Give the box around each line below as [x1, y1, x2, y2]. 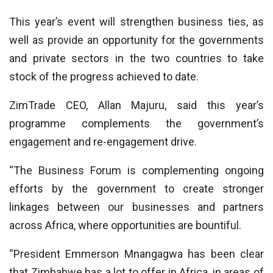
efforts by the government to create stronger [9, 182, 264, 195]
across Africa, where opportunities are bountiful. [9, 219, 241, 232]
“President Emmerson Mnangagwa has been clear [9, 247, 264, 260]
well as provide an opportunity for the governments [9, 34, 264, 46]
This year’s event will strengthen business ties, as [9, 15, 264, 28]
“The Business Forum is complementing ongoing [9, 164, 264, 177]
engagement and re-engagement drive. [9, 135, 197, 148]
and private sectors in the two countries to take [9, 52, 264, 65]
